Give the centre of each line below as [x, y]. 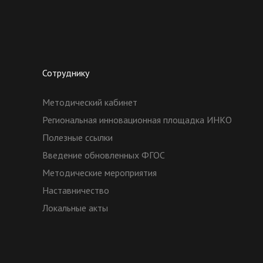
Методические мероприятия [100, 173]
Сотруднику [66, 73]
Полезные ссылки [77, 137]
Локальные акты [75, 208]
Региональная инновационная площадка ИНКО [137, 120]
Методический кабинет [90, 102]
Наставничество [76, 190]
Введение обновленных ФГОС [104, 155]
